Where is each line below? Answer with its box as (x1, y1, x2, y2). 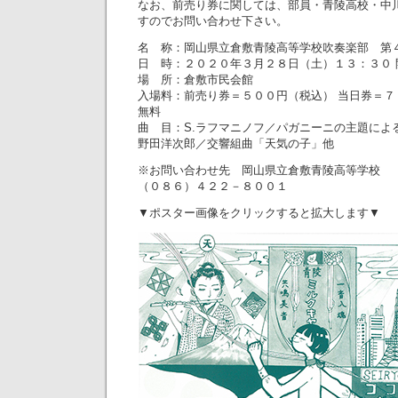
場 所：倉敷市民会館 (138, 73, 253, 86)
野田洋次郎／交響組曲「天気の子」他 (138, 137, 334, 150)
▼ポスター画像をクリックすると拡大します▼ (138, 206, 380, 219)
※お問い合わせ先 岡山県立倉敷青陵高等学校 (138, 163, 380, 177)
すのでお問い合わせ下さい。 (138, 14, 288, 28)
